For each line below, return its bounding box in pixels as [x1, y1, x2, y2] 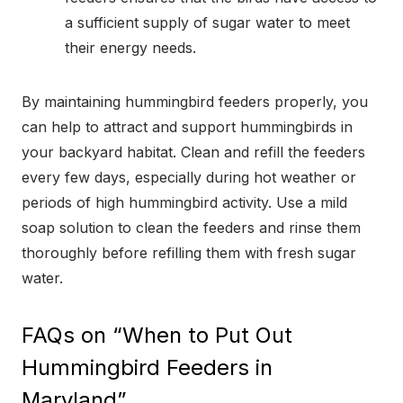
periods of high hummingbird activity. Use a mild [22, 193, 347, 211]
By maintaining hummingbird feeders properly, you [22, 92, 368, 111]
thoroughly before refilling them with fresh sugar [22, 243, 356, 262]
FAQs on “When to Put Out [22, 321, 292, 348]
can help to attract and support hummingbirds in [22, 117, 353, 136]
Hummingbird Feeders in [22, 354, 273, 381]
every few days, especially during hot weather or [22, 167, 356, 186]
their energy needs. [65, 38, 196, 57]
